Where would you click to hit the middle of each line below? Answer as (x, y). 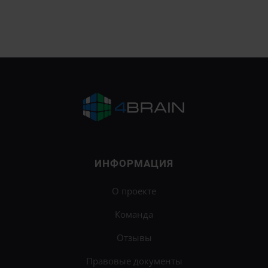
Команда (134, 214)
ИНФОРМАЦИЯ (134, 164)
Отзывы (134, 238)
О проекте (134, 191)
